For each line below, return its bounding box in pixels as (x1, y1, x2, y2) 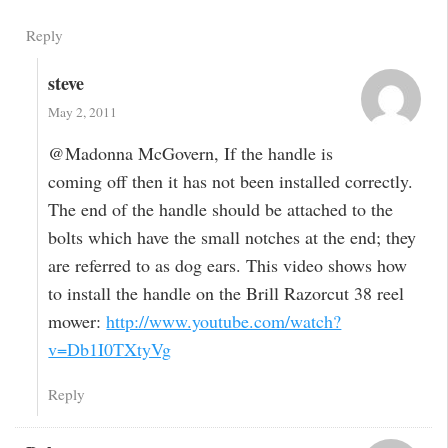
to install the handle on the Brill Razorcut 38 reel (48, 280, 405, 305)
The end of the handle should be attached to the (48, 196, 394, 221)
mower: (48, 308, 107, 333)
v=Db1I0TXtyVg (48, 336, 172, 361)
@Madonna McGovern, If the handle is (48, 140, 334, 165)
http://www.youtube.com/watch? (106, 308, 342, 333)
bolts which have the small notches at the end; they (48, 224, 417, 249)
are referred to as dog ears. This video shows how (48, 252, 408, 277)
